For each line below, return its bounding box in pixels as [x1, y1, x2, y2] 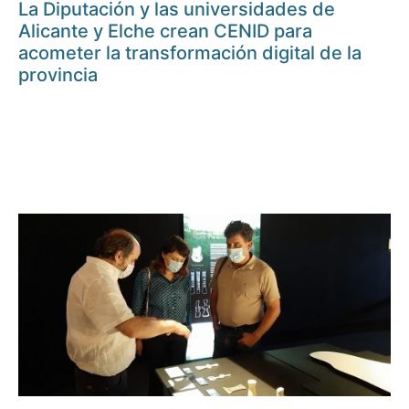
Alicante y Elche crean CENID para [18, 20, 312, 43]
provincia [18, 64, 98, 87]
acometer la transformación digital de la [18, 42, 362, 65]
